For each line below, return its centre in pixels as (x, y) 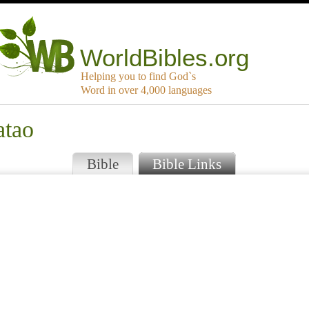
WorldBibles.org (165, 58)
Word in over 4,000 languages (146, 90)
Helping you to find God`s (138, 77)
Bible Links (187, 164)
